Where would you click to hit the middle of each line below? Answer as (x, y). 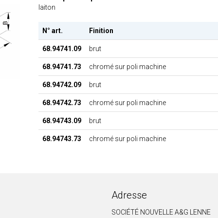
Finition (101, 30)
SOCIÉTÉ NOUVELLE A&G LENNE (161, 212)
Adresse (129, 195)
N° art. (52, 30)
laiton (47, 7)
